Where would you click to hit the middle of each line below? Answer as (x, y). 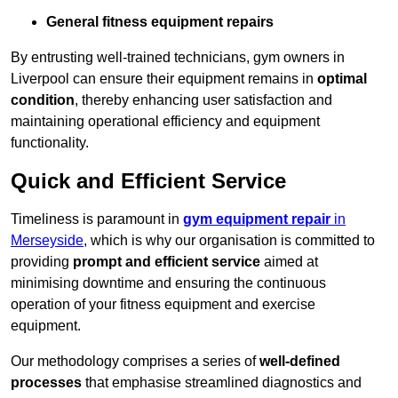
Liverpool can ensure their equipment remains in (164, 79)
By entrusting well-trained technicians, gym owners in (178, 58)
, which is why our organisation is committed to (229, 241)
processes (46, 383)
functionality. (50, 143)
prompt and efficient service (167, 262)
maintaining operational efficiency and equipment (165, 122)
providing (42, 262)
